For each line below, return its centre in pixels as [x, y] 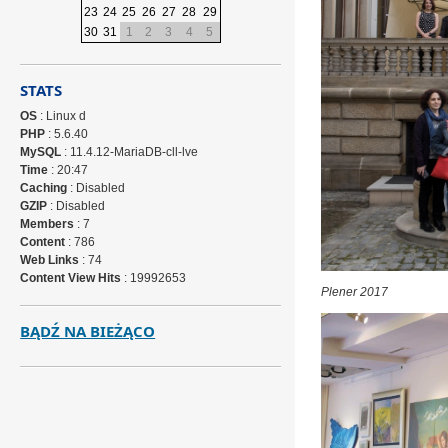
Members [47, 224]
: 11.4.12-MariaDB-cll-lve [130, 152]
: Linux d [62, 116]
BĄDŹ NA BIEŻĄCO [88, 331]
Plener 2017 [354, 292]
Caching [44, 188]
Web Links [50, 260]
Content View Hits [71, 278]
